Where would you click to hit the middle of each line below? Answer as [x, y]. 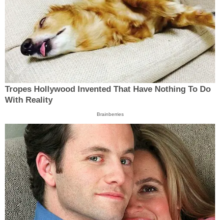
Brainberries [110, 114]
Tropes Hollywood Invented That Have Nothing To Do [108, 89]
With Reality [29, 100]
